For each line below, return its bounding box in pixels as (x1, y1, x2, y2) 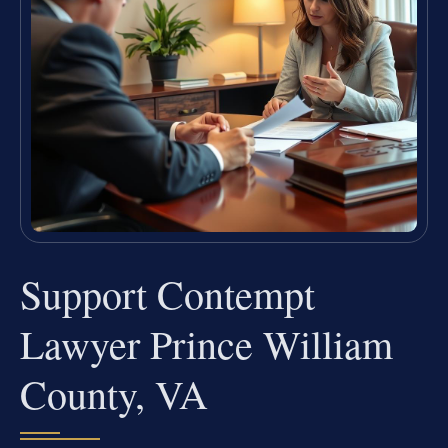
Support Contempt (20, 266, 315, 320)
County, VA (20, 366, 208, 420)
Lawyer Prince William (20, 316, 393, 370)
